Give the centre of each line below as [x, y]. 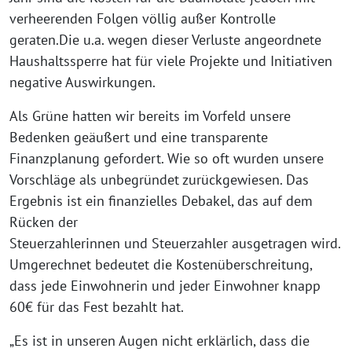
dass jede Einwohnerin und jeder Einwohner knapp [165, 286]
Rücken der [44, 222]
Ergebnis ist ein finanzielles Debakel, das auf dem [161, 201]
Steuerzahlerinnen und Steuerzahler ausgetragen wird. [175, 243]
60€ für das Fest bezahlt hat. [97, 307]
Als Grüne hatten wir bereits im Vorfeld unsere [150, 116]
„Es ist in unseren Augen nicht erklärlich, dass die [159, 341]
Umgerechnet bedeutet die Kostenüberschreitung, [161, 264]
